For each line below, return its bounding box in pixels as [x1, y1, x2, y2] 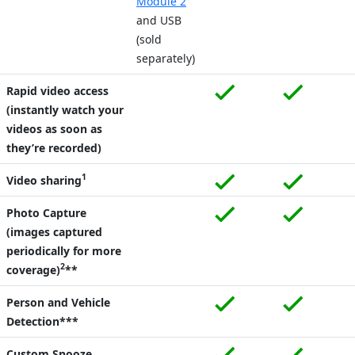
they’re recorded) [6, 139, 101, 155]
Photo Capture [6, 204, 86, 220]
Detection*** [6, 313, 78, 329]
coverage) [6, 261, 60, 277]
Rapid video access [6, 82, 109, 98]
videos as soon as [6, 120, 102, 136]
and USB [136, 12, 181, 28]
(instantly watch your [6, 101, 124, 117]
